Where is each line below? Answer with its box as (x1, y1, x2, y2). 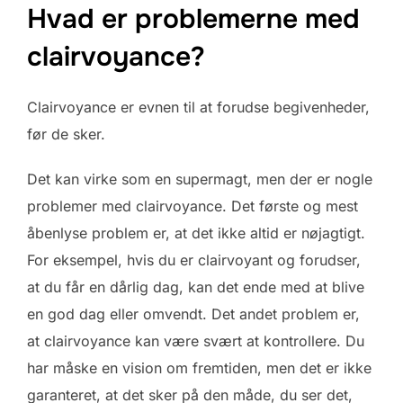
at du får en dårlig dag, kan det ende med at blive (27, 277, 364, 296)
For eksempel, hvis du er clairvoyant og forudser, (27, 250, 361, 269)
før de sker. (27, 124, 105, 143)
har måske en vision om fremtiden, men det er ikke (27, 358, 372, 377)
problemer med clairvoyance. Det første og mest (27, 196, 358, 215)
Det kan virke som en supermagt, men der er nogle (27, 169, 372, 188)
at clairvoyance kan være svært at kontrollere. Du (27, 331, 364, 350)
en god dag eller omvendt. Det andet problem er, (27, 304, 360, 323)
